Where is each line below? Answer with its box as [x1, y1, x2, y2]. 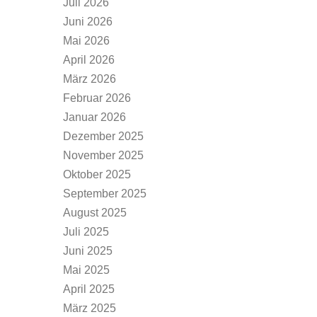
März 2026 [63, 73, 116, 85]
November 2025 [63, 149, 144, 161]
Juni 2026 [63, 16, 113, 28]
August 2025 [63, 207, 127, 219]
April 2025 [63, 283, 115, 295]
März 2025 [63, 302, 116, 314]
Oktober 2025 [63, 168, 131, 180]
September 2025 [63, 188, 146, 200]
